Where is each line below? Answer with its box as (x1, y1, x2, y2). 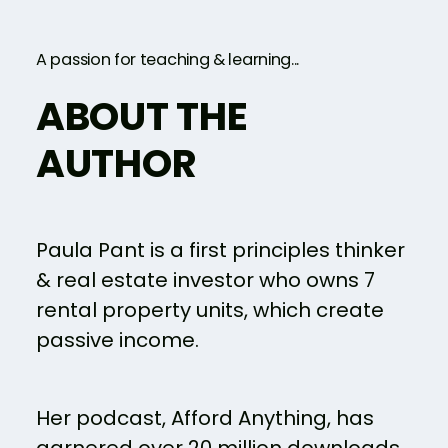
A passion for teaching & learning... (36, 48, 300, 72)
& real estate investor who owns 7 (36, 266, 375, 295)
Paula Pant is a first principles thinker (36, 236, 405, 265)
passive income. (36, 326, 199, 355)
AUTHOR (36, 136, 197, 192)
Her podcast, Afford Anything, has (36, 404, 374, 433)
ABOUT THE (36, 89, 248, 145)
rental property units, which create (36, 296, 384, 325)
